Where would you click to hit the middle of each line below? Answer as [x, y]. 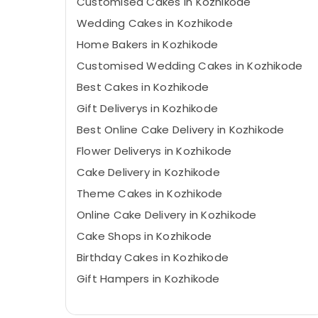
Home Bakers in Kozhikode [148, 44]
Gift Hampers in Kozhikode [148, 279]
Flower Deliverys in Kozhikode [154, 151]
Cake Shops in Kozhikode [144, 236]
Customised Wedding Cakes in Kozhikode [190, 66]
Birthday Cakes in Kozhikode [153, 257]
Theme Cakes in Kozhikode [150, 193]
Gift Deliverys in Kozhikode [148, 108]
